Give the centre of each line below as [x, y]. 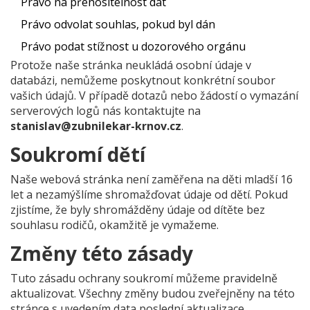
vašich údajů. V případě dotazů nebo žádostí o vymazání [154, 95]
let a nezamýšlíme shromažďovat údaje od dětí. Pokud [149, 194]
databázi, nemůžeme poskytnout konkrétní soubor [143, 80]
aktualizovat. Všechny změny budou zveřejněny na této [153, 293]
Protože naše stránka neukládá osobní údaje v [131, 65]
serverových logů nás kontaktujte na [106, 111]
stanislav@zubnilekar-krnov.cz [96, 126]
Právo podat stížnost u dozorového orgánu [133, 46]
